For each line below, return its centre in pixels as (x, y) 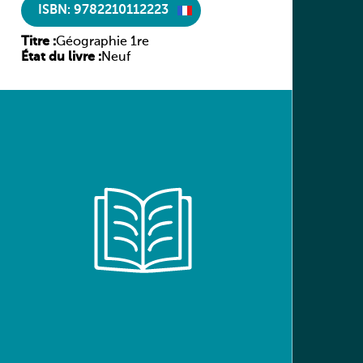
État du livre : (61, 58)
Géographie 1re (102, 42)
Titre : (38, 42)
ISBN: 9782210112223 (103, 10)
